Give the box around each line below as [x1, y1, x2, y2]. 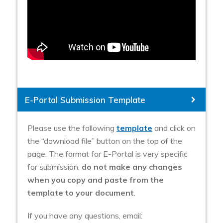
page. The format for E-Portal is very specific [27, 149, 188, 159]
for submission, [27, 162, 82, 172]
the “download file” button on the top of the [27, 136, 182, 146]
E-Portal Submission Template [25, 95, 145, 106]
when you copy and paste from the [27, 175, 164, 185]
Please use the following [27, 123, 116, 133]
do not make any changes [82, 162, 182, 172]
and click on [152, 123, 196, 133]
